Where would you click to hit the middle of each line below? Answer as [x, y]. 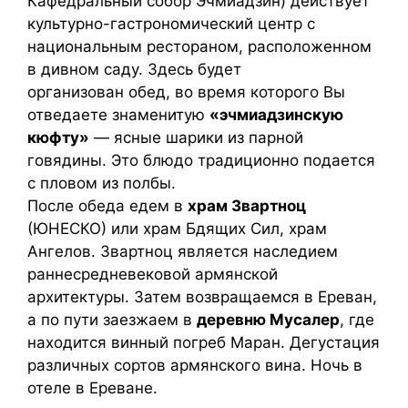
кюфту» [58, 138]
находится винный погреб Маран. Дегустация [204, 342]
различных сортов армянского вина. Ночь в [195, 365]
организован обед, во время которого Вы [186, 92]
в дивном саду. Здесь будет [134, 69]
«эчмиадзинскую [276, 115]
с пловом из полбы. [102, 183]
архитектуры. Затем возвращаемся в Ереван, [202, 297]
